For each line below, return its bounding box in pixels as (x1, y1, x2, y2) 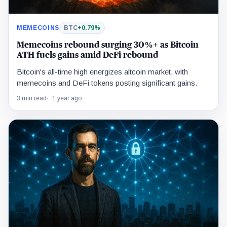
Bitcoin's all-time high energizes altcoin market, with (17, 67, 188, 76)
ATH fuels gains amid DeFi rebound (17, 50, 158, 59)
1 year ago (52, 94, 82, 102)
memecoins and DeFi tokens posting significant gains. (17, 78, 197, 87)
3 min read (17, 94, 47, 102)
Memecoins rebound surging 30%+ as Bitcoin (17, 40, 199, 49)
